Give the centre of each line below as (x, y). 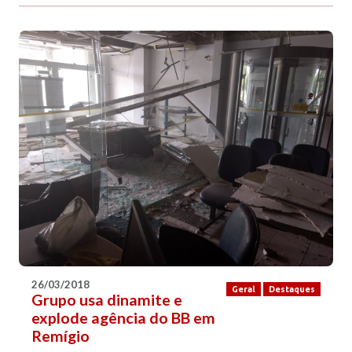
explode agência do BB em (123, 318)
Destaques (291, 290)
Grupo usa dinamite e (107, 300)
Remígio (60, 336)
